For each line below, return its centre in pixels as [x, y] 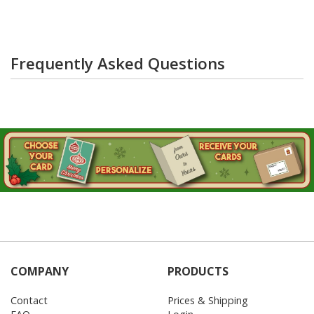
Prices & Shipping [208, 300]
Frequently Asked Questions [118, 63]
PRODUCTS [198, 271]
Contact [29, 300]
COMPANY [40, 271]
